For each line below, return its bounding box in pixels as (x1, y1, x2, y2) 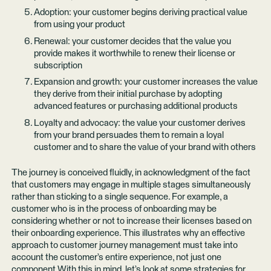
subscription (33, 60, 82, 70)
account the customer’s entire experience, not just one (11, 252, 221, 262)
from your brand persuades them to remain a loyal (33, 130, 224, 140)
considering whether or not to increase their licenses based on (11, 216, 252, 226)
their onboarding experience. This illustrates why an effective (11, 228, 245, 238)
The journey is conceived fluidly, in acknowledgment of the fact (11, 168, 250, 177)
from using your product (33, 20, 125, 30)
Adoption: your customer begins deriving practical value (33, 8, 247, 18)
